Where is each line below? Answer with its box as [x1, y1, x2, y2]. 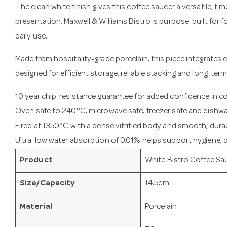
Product [20, 156, 53, 165]
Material [20, 203, 52, 211]
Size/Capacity [20, 179, 75, 188]
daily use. [15, 32, 47, 41]
